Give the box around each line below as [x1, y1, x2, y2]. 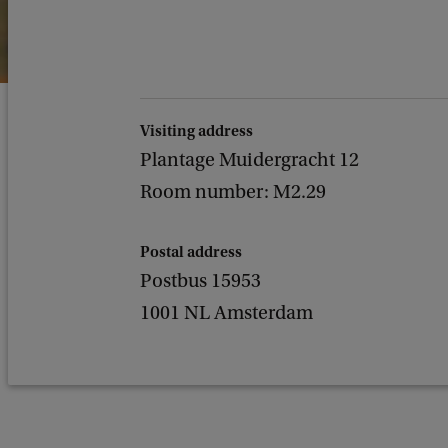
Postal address [140, 243, 242, 261]
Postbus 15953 [140, 270, 261, 292]
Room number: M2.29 [140, 181, 326, 203]
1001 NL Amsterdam [140, 302, 313, 324]
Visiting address [140, 122, 253, 140]
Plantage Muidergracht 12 [140, 149, 359, 171]
